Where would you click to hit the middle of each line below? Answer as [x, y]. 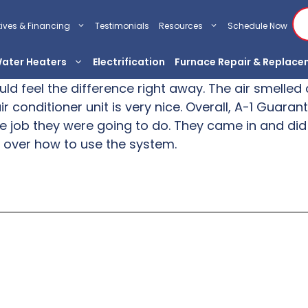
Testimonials [122, 25]
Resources [181, 25]
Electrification [129, 62]
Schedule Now [257, 25]
